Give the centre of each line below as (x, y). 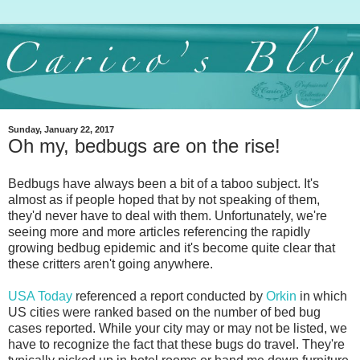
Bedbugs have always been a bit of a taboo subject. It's (164, 184)
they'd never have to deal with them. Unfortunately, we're (168, 216)
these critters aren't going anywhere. (110, 264)
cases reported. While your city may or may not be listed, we (178, 329)
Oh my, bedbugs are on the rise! (144, 145)
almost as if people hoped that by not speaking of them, (164, 200)
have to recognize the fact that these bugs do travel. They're (176, 345)
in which (322, 297)
